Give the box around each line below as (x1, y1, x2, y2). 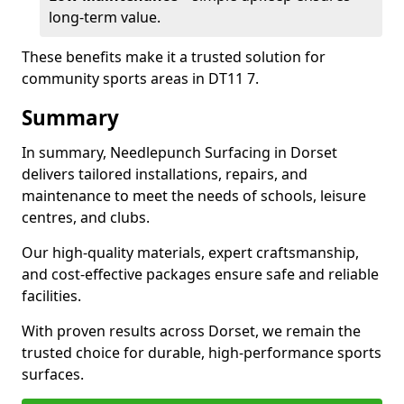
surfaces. (22, 364, 84, 384)
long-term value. (49, 7, 161, 27)
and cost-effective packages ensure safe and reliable (22, 264, 379, 284)
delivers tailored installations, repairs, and (22, 164, 308, 184)
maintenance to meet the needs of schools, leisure (22, 186, 366, 206)
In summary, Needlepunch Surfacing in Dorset (22, 142, 337, 162)
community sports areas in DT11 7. (22, 69, 259, 88)
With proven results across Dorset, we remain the (22, 321, 361, 341)
